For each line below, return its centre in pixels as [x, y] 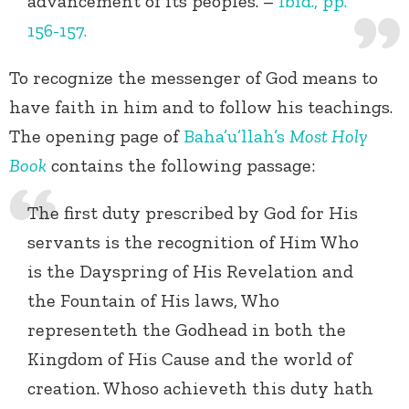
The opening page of [96, 136]
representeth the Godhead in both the [187, 330]
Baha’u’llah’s [234, 136]
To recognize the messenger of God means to [194, 78]
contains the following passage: [181, 166]
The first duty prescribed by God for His [193, 213]
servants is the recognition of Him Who [193, 242]
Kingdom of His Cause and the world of [190, 359]
